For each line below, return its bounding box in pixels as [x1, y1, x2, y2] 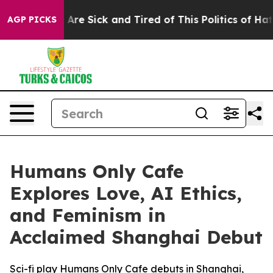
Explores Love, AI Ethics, [10, 182, 242, 205]
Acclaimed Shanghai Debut [10, 225, 263, 249]
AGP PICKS [7, 14, 57, 25]
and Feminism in [10, 204, 166, 227]
